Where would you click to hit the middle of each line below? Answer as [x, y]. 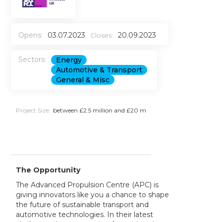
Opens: [31, 35]
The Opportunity [48, 170]
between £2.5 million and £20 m [100, 111]
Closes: [102, 35]
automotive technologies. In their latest [85, 215]
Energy [69, 60]
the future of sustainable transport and [83, 205]
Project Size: [33, 111]
